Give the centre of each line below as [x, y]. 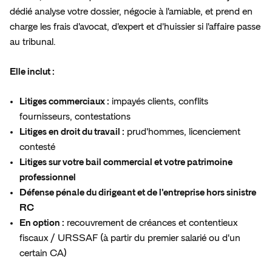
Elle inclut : [32, 72]
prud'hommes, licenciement [182, 132]
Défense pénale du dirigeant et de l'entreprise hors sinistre [138, 193]
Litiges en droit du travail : [72, 132]
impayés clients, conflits [159, 102]
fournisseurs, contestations [75, 117]
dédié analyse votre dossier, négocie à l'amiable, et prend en [131, 12]
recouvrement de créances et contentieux [151, 223]
